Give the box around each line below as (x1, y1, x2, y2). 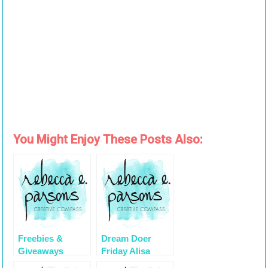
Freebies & (17, 233, 63, 244)
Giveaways (17, 246, 63, 257)
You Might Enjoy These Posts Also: (13, 132, 203, 147)
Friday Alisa (100, 246, 150, 257)
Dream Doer (100, 233, 151, 244)
